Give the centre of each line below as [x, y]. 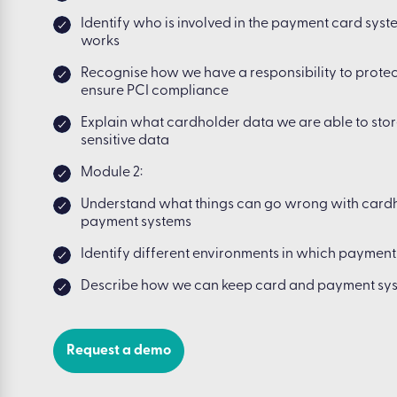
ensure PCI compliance [155, 91]
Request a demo [119, 351]
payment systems [136, 222]
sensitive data [125, 141]
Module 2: [112, 173]
